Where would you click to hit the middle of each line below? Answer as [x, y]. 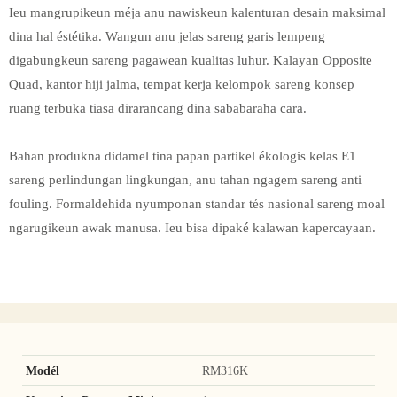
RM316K [225, 370]
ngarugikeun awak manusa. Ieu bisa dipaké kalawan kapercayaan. [192, 228]
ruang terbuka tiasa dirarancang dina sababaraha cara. [158, 109]
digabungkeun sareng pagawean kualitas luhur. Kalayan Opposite [191, 61]
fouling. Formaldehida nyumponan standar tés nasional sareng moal [197, 204]
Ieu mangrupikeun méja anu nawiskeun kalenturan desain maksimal [197, 13]
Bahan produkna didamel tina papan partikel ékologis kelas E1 [183, 156]
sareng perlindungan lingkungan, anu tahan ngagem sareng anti [185, 180]
